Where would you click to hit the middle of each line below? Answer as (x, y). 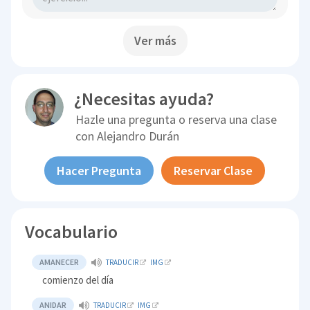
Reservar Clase (213, 171)
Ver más (155, 41)
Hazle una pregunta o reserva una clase (176, 120)
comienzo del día (78, 280)
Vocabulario (72, 232)
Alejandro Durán (138, 136)
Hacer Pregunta (99, 171)
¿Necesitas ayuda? (144, 99)
